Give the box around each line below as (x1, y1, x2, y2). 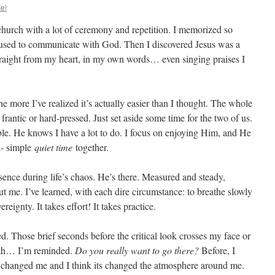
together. (72, 141, 109, 153)
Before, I (199, 244, 235, 257)
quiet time (34, 141, 72, 153)
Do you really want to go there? (75, 244, 199, 257)
